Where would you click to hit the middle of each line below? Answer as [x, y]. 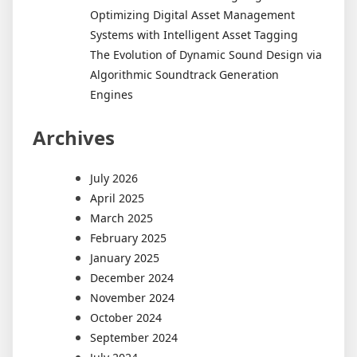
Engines [112, 94]
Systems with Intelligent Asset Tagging [194, 34]
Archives [74, 137]
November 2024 [132, 297]
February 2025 [128, 237]
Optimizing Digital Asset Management [192, 14]
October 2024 [126, 317]
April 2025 [117, 198]
